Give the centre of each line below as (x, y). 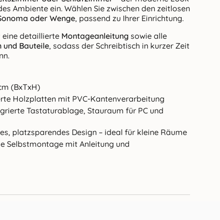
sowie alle (148, 36)
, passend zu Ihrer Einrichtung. (129, 18)
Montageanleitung (95, 36)
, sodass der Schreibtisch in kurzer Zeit (119, 45)
